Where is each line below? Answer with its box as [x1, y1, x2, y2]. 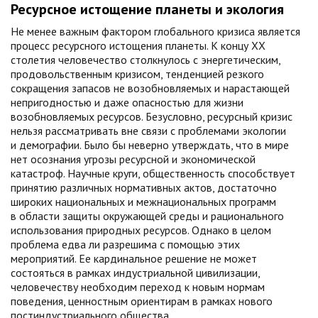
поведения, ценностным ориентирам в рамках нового [11, 294, 273, 308]
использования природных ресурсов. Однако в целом [11, 223, 271, 237]
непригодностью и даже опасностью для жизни [11, 95, 243, 109]
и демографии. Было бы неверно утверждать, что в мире [11, 138, 289, 152]
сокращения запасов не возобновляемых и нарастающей [11, 81, 290, 95]
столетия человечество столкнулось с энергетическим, [11, 53, 280, 67]
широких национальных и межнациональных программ [11, 194, 276, 209]
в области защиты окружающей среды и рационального [11, 209, 284, 223]
